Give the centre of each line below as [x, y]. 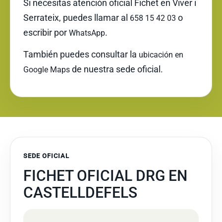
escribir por [46, 32]
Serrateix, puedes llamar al [77, 18]
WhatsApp [87, 33]
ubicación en [161, 55]
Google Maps [47, 70]
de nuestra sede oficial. [116, 69]
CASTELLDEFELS [80, 193]
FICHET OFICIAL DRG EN [105, 176]
